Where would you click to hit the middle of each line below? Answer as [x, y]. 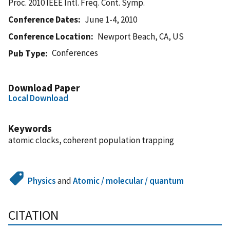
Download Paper [44, 88]
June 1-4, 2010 [111, 19]
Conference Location [50, 36]
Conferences [75, 53]
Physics [42, 180]
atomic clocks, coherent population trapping [91, 140]
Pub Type [27, 53]
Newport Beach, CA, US [141, 36]
